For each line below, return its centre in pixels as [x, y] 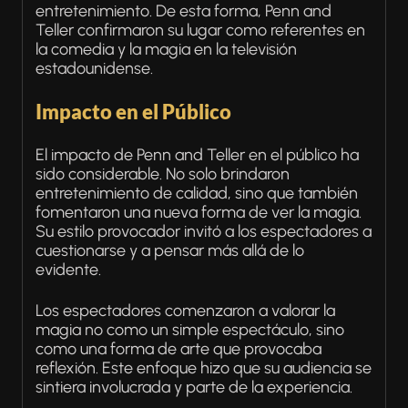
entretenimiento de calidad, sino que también [197, 193]
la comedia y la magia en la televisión [166, 49]
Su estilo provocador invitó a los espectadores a [204, 231]
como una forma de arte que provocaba [178, 349]
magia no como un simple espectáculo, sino [190, 330]
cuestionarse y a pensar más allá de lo [170, 250]
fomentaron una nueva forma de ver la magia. [199, 212]
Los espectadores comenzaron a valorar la [185, 311]
